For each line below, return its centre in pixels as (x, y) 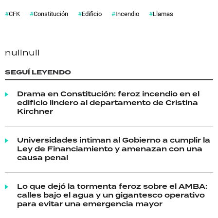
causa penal (43, 158)
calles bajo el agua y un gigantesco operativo (111, 196)
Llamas (163, 14)
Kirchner (35, 112)
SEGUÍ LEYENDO (38, 72)
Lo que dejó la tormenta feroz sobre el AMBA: (112, 187)
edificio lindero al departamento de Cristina (108, 103)
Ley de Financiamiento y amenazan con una (110, 149)
